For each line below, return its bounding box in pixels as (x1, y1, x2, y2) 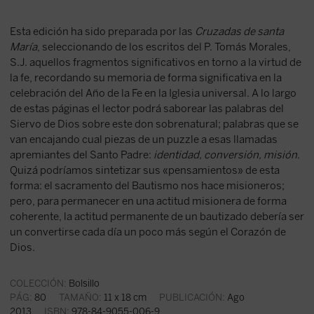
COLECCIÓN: (9, 278, 67, 289)
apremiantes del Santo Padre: (9, 149, 153, 162)
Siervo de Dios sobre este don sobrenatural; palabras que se (9, 118, 299, 131)
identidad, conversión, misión (153, 149, 297, 162)
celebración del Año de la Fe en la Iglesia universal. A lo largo (9, 87, 296, 100)
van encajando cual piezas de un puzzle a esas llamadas (9, 133, 278, 146)
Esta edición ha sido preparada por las (9, 25, 195, 39)
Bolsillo (68, 278, 100, 289)
